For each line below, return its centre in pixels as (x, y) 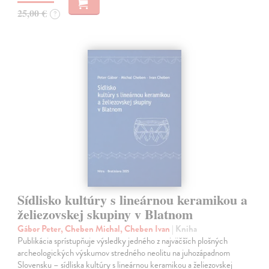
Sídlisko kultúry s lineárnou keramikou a (133, 200)
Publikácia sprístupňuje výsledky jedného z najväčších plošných (123, 241)
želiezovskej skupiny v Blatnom (105, 214)
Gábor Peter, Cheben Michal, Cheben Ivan (95, 229)
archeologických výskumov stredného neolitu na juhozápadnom (124, 253)
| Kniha (185, 229)
